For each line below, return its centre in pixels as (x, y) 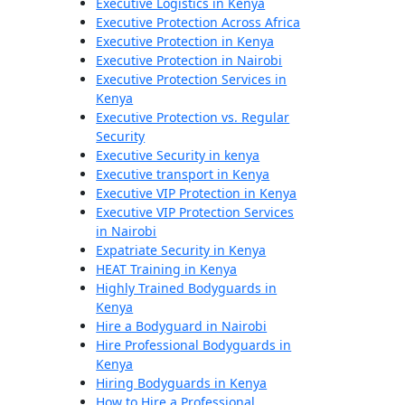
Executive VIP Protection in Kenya (197, 193)
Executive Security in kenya (178, 155)
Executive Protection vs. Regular (193, 117)
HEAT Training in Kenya (167, 269)
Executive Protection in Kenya (185, 41)
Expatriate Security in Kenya (181, 250)
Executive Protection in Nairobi (189, 60)
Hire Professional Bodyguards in (194, 345)
